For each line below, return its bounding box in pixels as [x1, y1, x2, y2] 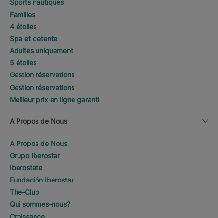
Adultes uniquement [10, 46, 73, 54]
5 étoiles [10, 58, 36, 67]
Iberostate [10, 163, 42, 172]
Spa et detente [10, 35, 57, 43]
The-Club [10, 188, 39, 196]
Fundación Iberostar [10, 176, 73, 184]
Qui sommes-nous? [10, 200, 70, 208]
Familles [10, 10, 35, 18]
